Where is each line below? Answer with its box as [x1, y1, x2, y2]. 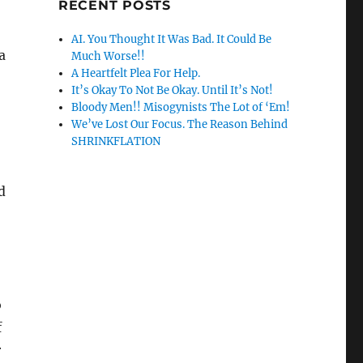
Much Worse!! [71, 49, 146, 64]
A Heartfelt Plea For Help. [71, 66, 201, 81]
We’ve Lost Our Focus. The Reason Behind [71, 117, 288, 132]
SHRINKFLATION [71, 135, 161, 149]
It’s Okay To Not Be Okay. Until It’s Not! [71, 83, 274, 98]
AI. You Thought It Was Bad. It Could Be [71, 32, 272, 47]
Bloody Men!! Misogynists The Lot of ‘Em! [71, 100, 291, 115]
